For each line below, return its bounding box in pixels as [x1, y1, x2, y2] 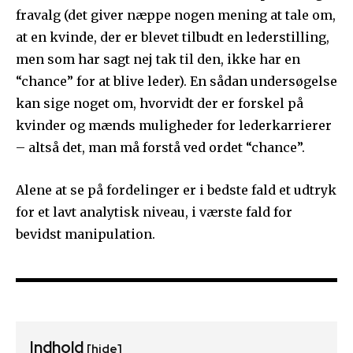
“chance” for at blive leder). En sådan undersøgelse [16, 73, 337, 90]
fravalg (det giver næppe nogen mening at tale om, [16, 7, 336, 24]
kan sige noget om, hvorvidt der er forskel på [16, 95, 303, 112]
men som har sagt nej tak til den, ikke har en [16, 51, 300, 68]
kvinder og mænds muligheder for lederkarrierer [16, 117, 332, 134]
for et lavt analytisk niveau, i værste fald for [16, 204, 292, 221]
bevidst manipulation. [16, 226, 155, 243]
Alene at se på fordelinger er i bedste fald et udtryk [16, 182, 336, 199]
